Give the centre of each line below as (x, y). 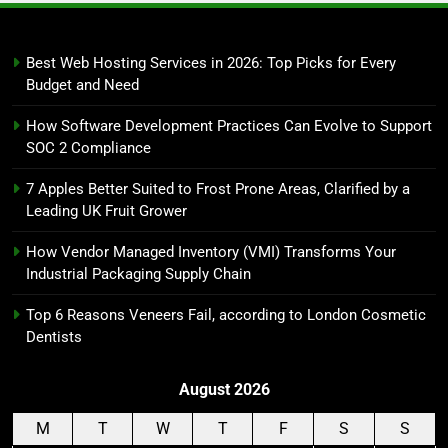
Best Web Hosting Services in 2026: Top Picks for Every (211, 62)
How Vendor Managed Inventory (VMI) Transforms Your (211, 251)
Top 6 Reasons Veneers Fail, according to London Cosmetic (226, 314)
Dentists (54, 336)
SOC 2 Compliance (88, 147)
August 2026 (224, 389)
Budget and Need (82, 84)
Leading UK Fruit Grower (106, 210)
